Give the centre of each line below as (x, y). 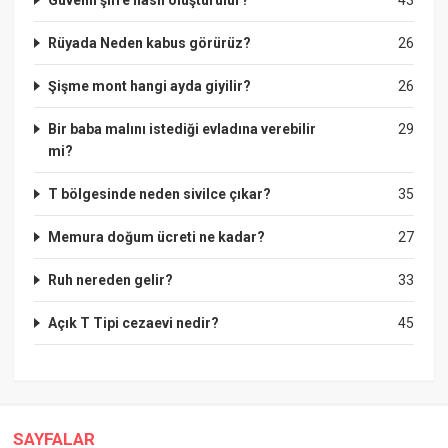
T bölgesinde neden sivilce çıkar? (160, 193)
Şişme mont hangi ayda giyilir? (150, 85)
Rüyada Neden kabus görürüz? (150, 42)
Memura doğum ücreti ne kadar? (157, 236)
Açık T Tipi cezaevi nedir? (134, 322)
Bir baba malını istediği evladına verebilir (182, 128)
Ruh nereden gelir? (111, 279)
